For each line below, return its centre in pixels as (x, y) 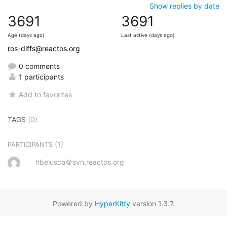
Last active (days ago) (148, 35)
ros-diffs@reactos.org (44, 48)
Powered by (73, 203)
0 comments (38, 66)
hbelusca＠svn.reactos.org (80, 162)
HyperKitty (112, 203)
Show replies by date (184, 6)
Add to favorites (46, 94)
